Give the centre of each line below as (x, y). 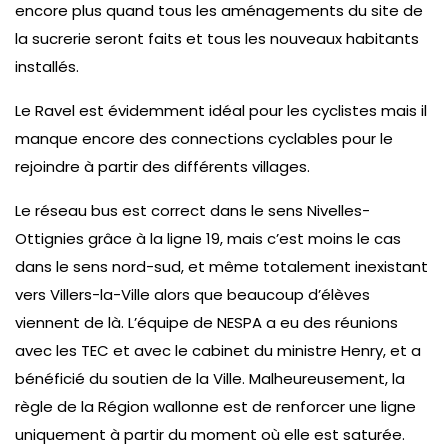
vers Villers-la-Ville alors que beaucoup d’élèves (192, 294)
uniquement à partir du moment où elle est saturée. (210, 434)
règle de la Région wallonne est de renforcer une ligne (215, 406)
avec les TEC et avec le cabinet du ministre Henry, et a (218, 350)
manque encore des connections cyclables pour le (204, 138)
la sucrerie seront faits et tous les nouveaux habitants (217, 38)
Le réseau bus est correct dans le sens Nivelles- (192, 210)
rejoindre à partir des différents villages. (162, 166)
